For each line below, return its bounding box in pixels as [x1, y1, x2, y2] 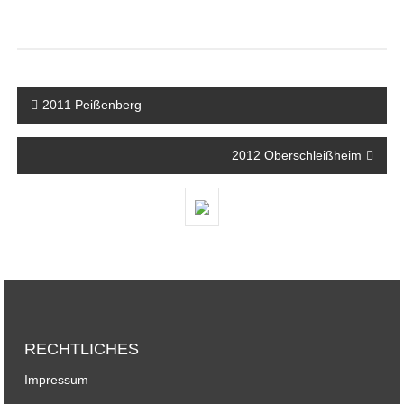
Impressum [24, 372, 89, 387]
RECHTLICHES [24, 339, 140, 358]
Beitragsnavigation [15, 86, 146, 102]
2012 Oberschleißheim [232, 147, 363, 162]
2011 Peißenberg [41, 96, 142, 112]
